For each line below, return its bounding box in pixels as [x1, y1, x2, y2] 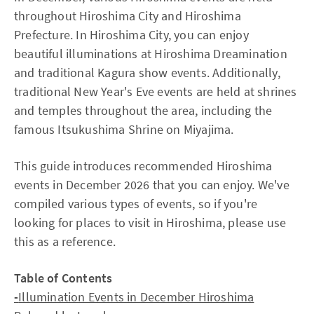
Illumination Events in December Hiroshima [18, 289, 254, 305]
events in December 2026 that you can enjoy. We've [14, 177, 289, 193]
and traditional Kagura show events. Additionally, [14, 64, 280, 81]
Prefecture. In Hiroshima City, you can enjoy [14, 27, 249, 43]
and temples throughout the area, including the [14, 102, 273, 118]
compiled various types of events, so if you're [14, 196, 258, 212]
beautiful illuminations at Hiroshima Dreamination [14, 46, 287, 62]
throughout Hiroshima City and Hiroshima [14, 8, 241, 24]
